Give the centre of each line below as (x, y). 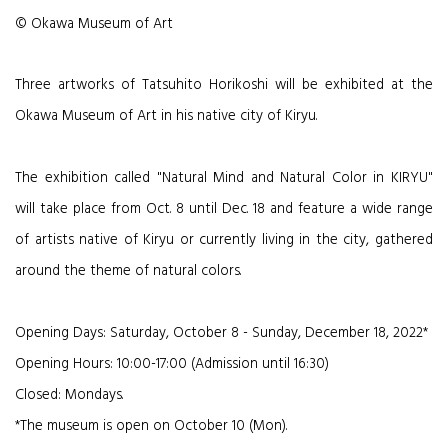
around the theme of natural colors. (128, 271)
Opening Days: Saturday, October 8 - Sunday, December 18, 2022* (221, 333)
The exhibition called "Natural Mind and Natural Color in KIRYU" (224, 178)
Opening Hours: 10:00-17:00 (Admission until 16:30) (172, 364)
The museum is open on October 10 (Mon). (153, 426)
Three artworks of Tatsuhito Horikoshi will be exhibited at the (224, 85)
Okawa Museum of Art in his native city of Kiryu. (166, 116)
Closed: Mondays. (69, 395)
